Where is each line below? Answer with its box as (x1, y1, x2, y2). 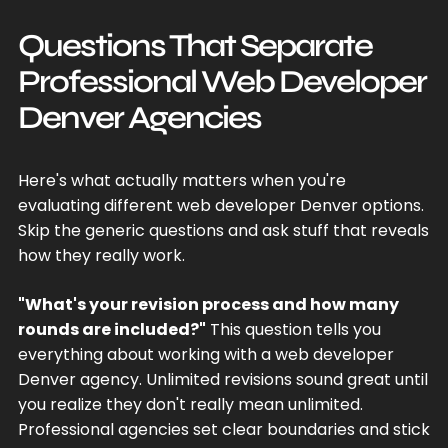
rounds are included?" (17, 317, 206, 341)
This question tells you (205, 317, 381, 341)
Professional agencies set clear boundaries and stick (17, 417, 430, 441)
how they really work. (17, 243, 185, 267)
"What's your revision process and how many (17, 292, 399, 316)
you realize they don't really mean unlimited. (17, 392, 363, 416)
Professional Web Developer (17, 61, 426, 101)
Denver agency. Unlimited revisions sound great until (17, 367, 428, 391)
